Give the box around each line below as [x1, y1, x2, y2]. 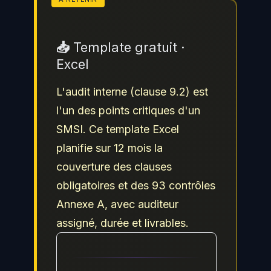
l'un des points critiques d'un [56, 104, 200, 117]
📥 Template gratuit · [56, 39, 185, 55]
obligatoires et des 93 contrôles [56, 179, 215, 192]
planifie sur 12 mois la [56, 142, 163, 154]
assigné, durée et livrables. [56, 217, 189, 229]
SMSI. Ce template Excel [56, 123, 179, 135]
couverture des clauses [56, 160, 172, 173]
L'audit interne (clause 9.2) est [56, 85, 208, 98]
